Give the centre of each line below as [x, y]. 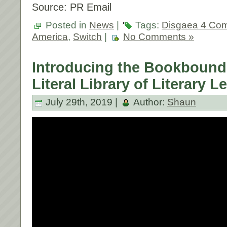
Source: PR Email [72, 7]
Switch [87, 37]
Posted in [66, 25]
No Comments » [159, 37]
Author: [149, 102]
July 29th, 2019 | [82, 102]
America [50, 37]
